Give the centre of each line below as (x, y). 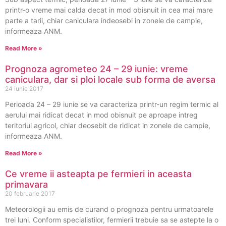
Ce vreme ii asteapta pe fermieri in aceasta (98, 174)
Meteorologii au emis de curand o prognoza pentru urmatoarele (109, 209)
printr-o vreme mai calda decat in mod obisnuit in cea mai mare (109, 10)
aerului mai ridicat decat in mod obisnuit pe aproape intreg (101, 115)
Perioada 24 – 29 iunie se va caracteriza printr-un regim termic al (112, 104)
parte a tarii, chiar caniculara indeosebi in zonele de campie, (104, 20)
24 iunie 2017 (24, 89)
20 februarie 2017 (30, 193)
